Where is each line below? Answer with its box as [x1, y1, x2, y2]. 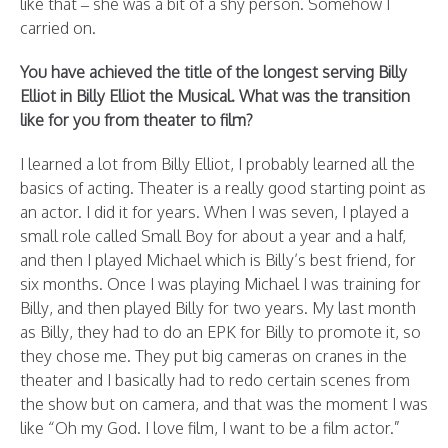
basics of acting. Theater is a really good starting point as [20, 178, 426, 198]
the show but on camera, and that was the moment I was [20, 394, 428, 414]
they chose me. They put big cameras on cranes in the [20, 346, 407, 366]
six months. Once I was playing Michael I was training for [20, 274, 421, 294]
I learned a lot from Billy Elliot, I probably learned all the [20, 154, 415, 174]
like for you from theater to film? [20, 110, 253, 130]
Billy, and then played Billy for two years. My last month [20, 298, 416, 318]
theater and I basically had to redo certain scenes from [20, 370, 410, 390]
